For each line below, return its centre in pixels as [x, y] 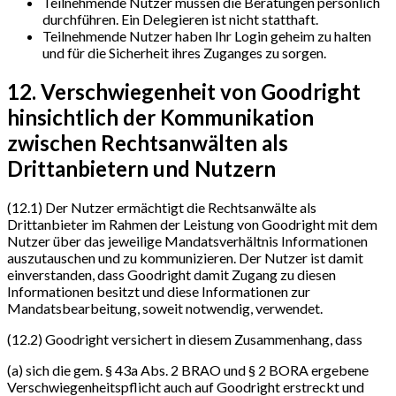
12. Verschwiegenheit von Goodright [184, 91]
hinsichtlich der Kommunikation [160, 117]
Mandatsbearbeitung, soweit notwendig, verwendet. [165, 308]
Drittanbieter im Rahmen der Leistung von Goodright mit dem [192, 224]
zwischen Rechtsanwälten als [148, 142]
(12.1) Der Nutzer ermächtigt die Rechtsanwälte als [162, 207]
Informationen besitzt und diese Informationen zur [159, 291]
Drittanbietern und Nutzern [141, 168]
